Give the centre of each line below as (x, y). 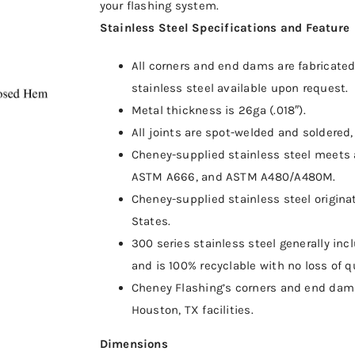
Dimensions (134, 344)
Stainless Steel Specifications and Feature (225, 28)
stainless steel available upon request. (240, 88)
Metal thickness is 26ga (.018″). (218, 110)
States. (151, 221)
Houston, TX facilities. (192, 310)
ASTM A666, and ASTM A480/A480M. (233, 177)
